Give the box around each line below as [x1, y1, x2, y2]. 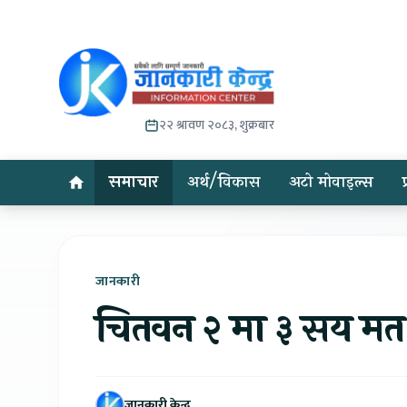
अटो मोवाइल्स [289, 170, 374, 194]
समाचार [109, 170, 159, 194]
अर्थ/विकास [187, 170, 261, 194]
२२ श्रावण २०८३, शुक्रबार [159, 114, 275, 135]
